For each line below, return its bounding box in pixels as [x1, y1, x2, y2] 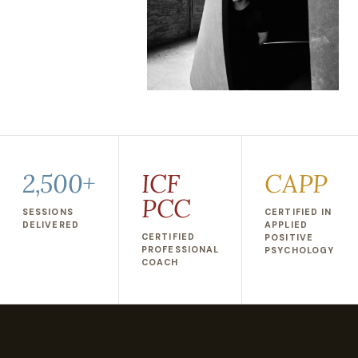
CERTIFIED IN [265, 206, 332, 217]
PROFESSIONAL [141, 244, 220, 255]
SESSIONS [22, 206, 74, 217]
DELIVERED [22, 219, 79, 230]
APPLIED [265, 219, 308, 230]
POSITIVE [265, 232, 313, 243]
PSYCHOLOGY [265, 245, 335, 256]
